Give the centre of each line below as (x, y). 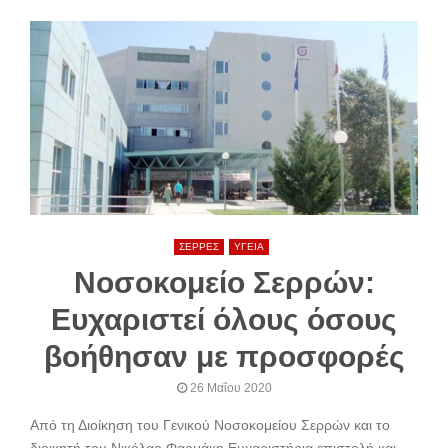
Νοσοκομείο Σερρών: (224, 283)
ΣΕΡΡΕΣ (199, 247)
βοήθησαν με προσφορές (224, 357)
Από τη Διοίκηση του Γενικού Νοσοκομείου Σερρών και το (210, 425)
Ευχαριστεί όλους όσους (224, 320)
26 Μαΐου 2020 (230, 388)
